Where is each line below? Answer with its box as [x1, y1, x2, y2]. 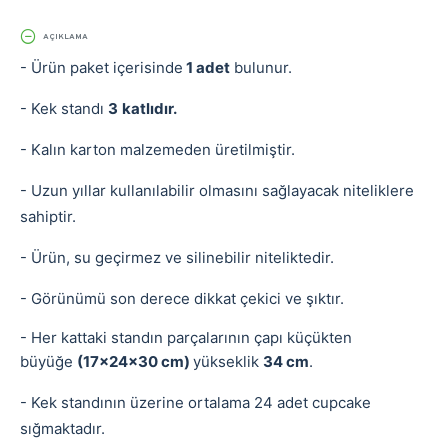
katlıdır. [122, 99, 177, 118]
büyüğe [20, 352, 77, 371]
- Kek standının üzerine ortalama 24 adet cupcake [20, 393, 371, 412]
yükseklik [193, 352, 263, 371]
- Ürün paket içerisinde [20, 58, 183, 77]
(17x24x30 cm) [77, 352, 193, 371]
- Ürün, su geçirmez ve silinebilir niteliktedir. [20, 248, 338, 267]
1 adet [183, 58, 230, 77]
